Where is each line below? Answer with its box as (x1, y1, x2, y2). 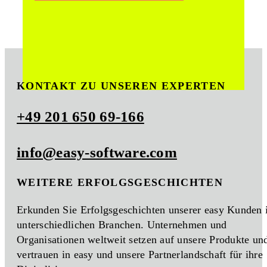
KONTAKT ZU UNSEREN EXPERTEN (17, 80, 226, 92)
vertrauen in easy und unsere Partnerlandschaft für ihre (17, 249, 263, 261)
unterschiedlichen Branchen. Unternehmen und (17, 219, 227, 231)
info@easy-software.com (17, 144, 177, 161)
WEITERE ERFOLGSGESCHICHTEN (17, 176, 223, 189)
